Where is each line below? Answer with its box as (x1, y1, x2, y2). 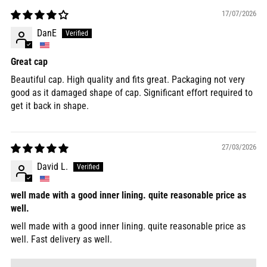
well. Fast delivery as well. (11, 234, 112, 246)
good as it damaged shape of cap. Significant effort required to (11, 87, 253, 99)
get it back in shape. (11, 100, 89, 112)
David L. (37, 161, 68, 173)
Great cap (11, 56, 48, 68)
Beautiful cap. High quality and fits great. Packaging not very (11, 74, 245, 86)
